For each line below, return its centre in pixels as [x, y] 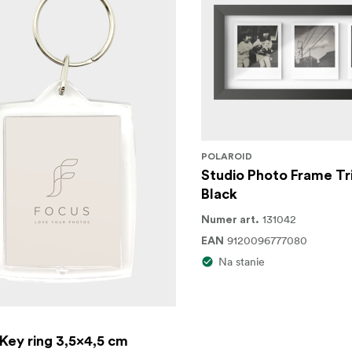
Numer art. [230, 220]
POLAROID [226, 156]
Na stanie [241, 262]
